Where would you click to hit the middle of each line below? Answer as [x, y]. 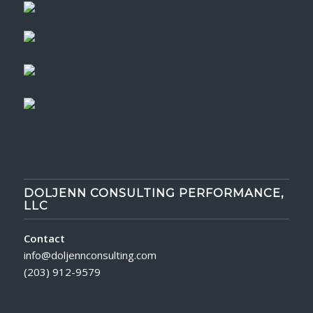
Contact [44, 238]
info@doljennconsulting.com [90, 255]
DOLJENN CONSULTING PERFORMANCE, [154, 192]
